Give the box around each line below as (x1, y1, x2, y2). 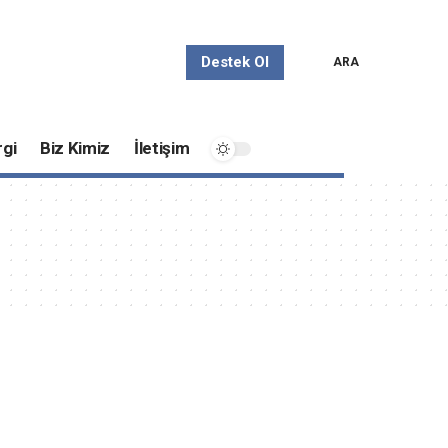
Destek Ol (200, 52, 269, 71)
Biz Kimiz (40, 138, 111, 159)
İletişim (134, 138, 190, 159)
